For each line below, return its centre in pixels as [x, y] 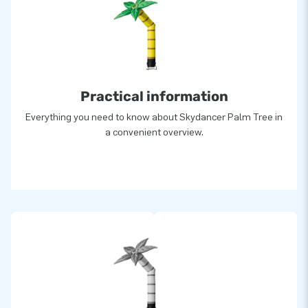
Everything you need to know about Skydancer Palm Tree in [154, 117]
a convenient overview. [154, 132]
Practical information [154, 96]
